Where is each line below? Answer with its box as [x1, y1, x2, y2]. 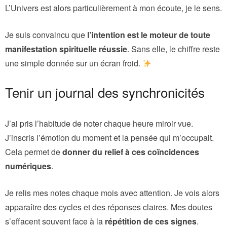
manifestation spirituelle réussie [5, 43, 127, 55]
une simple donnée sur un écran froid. [5, 57, 142, 69]
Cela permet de [5, 145, 62, 158]
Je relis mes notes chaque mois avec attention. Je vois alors [5, 186, 219, 199]
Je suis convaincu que [5, 28, 87, 41]
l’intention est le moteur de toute [87, 28, 210, 41]
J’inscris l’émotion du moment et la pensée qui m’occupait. [5, 131, 214, 143]
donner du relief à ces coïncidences [62, 145, 199, 158]
